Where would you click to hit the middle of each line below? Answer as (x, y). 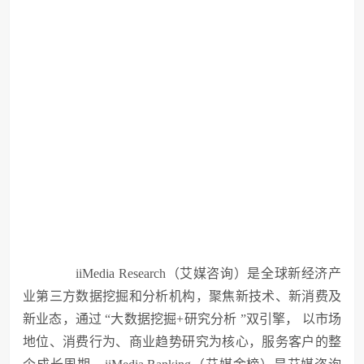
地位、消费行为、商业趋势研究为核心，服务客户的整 (182, 342)
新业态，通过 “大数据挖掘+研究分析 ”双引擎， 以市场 (182, 319)
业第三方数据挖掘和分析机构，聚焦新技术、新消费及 (182, 296)
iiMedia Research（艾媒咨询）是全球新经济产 (195, 273)
